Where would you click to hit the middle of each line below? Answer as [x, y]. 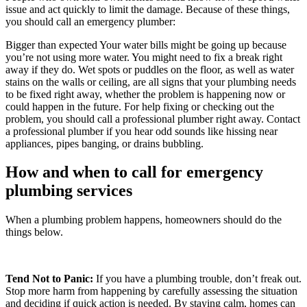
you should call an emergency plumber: [90, 21]
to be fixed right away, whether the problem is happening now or [145, 94]
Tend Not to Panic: [49, 279]
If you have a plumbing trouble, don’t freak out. [197, 279]
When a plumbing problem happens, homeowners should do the [144, 220]
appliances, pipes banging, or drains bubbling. [105, 143]
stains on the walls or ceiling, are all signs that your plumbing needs [151, 82]
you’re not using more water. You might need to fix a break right [144, 57]
